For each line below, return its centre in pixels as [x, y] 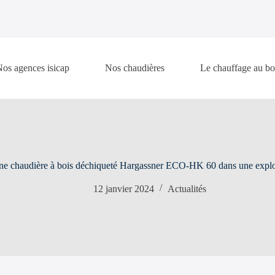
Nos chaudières [134, 68]
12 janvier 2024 [124, 189]
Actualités [187, 189]
